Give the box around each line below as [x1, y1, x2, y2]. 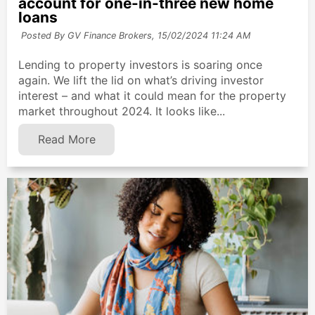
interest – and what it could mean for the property [18, 89, 286, 103]
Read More [37, 132, 96, 147]
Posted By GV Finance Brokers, [20, 30, 155, 41]
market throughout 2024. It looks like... [18, 104, 225, 119]
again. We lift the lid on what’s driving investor [18, 73, 264, 88]
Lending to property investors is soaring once [18, 58, 262, 72]
